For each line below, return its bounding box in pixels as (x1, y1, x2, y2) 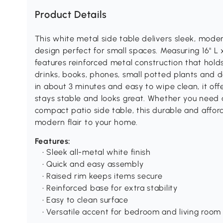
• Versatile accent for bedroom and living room (42, 207, 221, 217)
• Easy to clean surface (42, 195, 128, 205)
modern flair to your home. (34, 117, 138, 127)
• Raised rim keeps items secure (42, 171, 163, 181)
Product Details (34, 8, 107, 21)
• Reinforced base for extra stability (42, 183, 178, 193)
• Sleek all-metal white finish (42, 147, 151, 157)
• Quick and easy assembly (42, 159, 144, 169)
